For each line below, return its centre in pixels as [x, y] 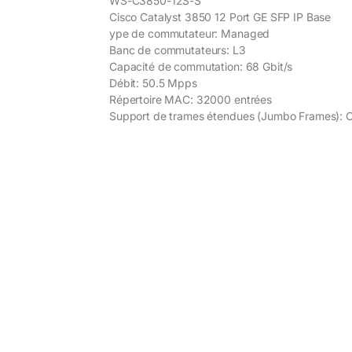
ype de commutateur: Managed [190, 34]
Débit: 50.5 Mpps [153, 83]
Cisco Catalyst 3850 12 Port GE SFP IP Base [220, 17]
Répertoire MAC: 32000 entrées [191, 100]
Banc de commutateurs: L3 [178, 50]
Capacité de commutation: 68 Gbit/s [201, 67]
